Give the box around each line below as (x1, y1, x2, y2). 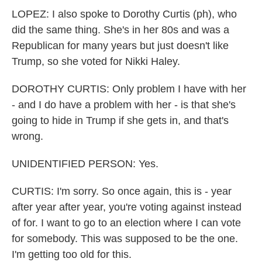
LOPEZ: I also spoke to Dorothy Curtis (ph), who (12, 8, 237, 20)
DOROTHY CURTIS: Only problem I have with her (12, 83, 246, 95)
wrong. (12, 130, 43, 142)
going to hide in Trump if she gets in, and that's (12, 115, 229, 126)
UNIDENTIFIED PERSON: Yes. (12, 158, 158, 170)
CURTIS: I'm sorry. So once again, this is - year (12, 185, 232, 197)
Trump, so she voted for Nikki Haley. (12, 56, 180, 67)
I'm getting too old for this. (12, 249, 132, 260)
